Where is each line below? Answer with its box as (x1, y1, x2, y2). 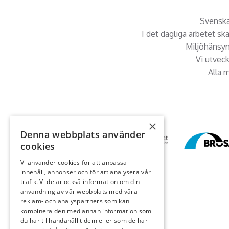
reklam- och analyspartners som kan (20, 197, 130, 205)
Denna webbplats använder (20, 128, 146, 141)
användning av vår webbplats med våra (20, 187, 138, 196)
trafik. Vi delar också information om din (20, 177, 140, 186)
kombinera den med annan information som (20, 207, 152, 215)
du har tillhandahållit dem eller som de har (20, 216, 148, 225)
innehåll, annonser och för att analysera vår (20, 168, 151, 176)
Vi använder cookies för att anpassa (20, 158, 127, 167)
